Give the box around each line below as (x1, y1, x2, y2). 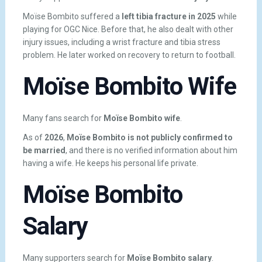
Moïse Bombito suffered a (22, 11, 122, 21)
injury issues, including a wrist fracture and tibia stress (22, 37, 220, 47)
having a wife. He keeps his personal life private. (22, 158, 198, 168)
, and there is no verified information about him (65, 146, 237, 156)
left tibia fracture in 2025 (121, 11, 216, 21)
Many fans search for (22, 113, 104, 123)
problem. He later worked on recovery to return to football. (22, 50, 236, 60)
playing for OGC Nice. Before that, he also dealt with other (22, 24, 233, 34)
